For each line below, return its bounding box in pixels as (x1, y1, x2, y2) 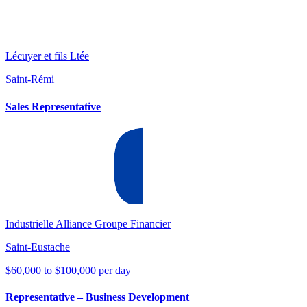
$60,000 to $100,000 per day (5, 264, 131, 276)
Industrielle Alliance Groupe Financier (5, 217, 171, 230)
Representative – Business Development (5, 291, 189, 304)
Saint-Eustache (5, 241, 70, 253)
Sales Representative (5, 100, 101, 112)
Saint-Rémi (5, 73, 54, 86)
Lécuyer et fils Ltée (5, 50, 89, 62)
